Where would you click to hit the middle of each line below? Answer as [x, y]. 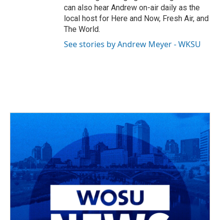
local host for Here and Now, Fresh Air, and [136, 18]
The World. [82, 29]
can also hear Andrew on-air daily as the [132, 8]
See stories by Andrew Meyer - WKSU [132, 44]
